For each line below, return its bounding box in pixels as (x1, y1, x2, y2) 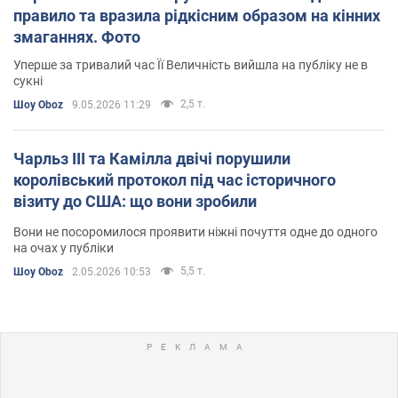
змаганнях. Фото (13, 27, 140, 46)
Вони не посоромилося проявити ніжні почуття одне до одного (13, 224, 378, 239)
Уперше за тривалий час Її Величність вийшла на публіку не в (13, 57, 368, 72)
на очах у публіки (13, 240, 114, 255)
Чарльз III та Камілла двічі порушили (13, 148, 291, 168)
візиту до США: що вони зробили (13, 191, 257, 211)
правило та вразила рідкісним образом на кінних (13, 5, 380, 25)
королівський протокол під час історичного (13, 170, 336, 189)
